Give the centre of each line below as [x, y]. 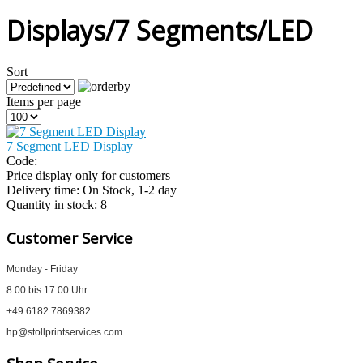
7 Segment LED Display [70, 147]
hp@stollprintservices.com [64, 333]
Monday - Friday [43, 269]
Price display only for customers [88, 176]
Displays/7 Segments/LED [160, 30]
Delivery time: [45, 190]
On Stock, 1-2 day [130, 190]
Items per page [44, 102]
